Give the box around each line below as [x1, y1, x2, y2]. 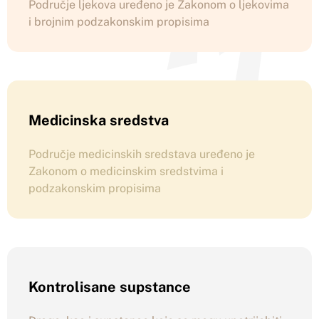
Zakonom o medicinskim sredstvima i [28, 164, 224, 178]
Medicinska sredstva [28, 112, 169, 129]
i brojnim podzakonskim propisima [28, 15, 209, 28]
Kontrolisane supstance [28, 278, 191, 296]
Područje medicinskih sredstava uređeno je [28, 147, 255, 161]
